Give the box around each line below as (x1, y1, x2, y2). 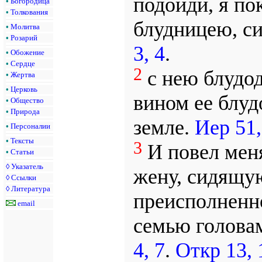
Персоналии (11, 121, 50, 130)
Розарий (11, 33, 37, 42)
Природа (11, 106, 40, 116)
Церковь (11, 84, 37, 94)
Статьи (11, 147, 34, 156)
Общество (11, 95, 44, 105)
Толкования (11, 7, 48, 16)
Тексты (11, 136, 34, 145)
